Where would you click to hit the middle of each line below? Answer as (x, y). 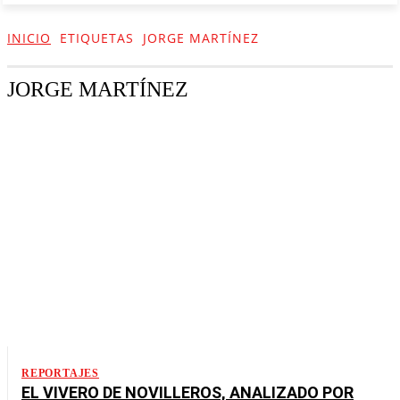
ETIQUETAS (97, 38)
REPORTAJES (60, 374)
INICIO (29, 38)
